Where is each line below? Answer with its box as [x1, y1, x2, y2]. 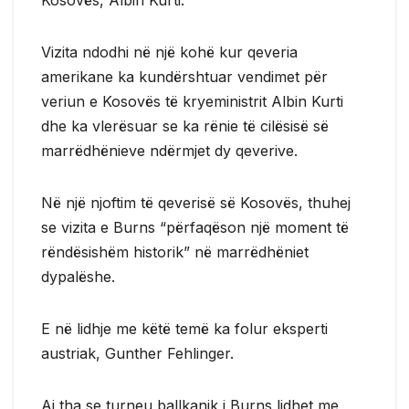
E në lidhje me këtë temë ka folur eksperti [41, 319, 328, 338]
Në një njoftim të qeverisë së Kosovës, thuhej [41, 193, 351, 212]
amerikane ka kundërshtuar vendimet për [41, 67, 328, 86]
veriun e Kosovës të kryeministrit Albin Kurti [41, 91, 343, 110]
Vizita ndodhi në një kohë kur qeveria [41, 42, 298, 61]
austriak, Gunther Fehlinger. [41, 343, 234, 362]
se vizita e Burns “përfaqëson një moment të [41, 217, 349, 236]
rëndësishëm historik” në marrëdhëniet [41, 242, 309, 261]
